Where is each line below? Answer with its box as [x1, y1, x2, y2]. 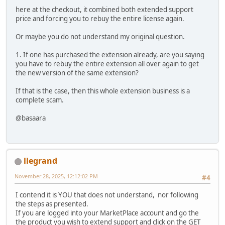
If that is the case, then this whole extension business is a [16, 86, 190, 95]
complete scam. [16, 95, 64, 104]
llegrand [24, 155, 57, 167]
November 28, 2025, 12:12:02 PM [15, 172, 98, 180]
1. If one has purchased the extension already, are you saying [16, 50, 204, 59]
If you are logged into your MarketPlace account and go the [16, 208, 199, 218]
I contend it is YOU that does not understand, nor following [16, 190, 198, 200]
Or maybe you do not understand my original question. [16, 32, 185, 41]
